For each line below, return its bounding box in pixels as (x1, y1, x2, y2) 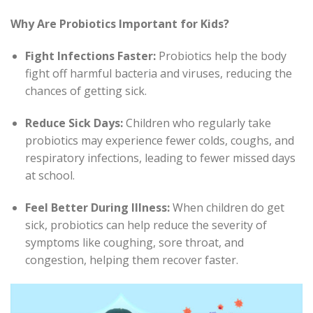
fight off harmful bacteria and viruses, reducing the (24, 66, 292, 82)
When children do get (172, 199, 284, 215)
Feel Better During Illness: (24, 199, 173, 215)
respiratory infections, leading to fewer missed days (24, 150, 296, 166)
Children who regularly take (125, 115, 271, 131)
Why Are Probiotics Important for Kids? (10, 16, 229, 32)
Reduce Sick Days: (24, 115, 126, 131)
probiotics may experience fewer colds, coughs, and (24, 132, 294, 148)
